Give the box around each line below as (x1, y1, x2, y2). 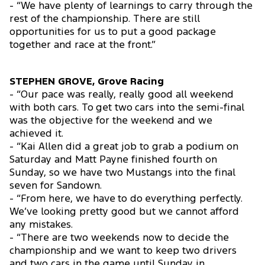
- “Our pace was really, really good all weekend (9, 91, 234, 100)
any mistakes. (9, 221, 73, 230)
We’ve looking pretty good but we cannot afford (9, 208, 239, 217)
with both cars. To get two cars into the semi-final (9, 104, 244, 113)
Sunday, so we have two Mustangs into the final (9, 169, 235, 178)
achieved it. (9, 130, 63, 139)
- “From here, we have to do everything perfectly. (9, 195, 243, 204)
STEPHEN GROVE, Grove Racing (9, 77, 164, 87)
